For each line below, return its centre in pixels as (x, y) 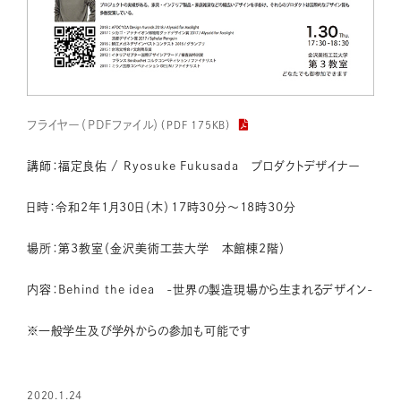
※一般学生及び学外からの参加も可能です (140, 331)
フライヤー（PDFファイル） (94, 125)
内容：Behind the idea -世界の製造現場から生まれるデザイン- (200, 290)
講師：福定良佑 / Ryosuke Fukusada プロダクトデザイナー (194, 166)
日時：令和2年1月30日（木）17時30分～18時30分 (162, 208)
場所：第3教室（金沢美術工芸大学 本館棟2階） (157, 249)
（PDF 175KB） (196, 125)
